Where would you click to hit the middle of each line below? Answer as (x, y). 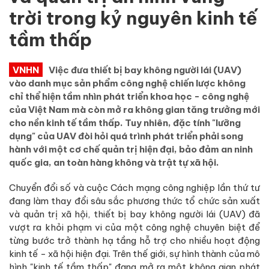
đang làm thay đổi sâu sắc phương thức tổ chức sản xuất (134, 201)
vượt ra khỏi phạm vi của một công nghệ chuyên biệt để (134, 227)
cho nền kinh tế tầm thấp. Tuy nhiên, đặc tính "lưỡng (125, 122)
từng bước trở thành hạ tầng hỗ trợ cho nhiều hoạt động (134, 240)
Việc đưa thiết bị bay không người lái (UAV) (145, 70)
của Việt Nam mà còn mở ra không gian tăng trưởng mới (134, 109)
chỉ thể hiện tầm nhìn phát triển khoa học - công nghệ (129, 96)
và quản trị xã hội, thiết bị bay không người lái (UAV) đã (134, 214)
